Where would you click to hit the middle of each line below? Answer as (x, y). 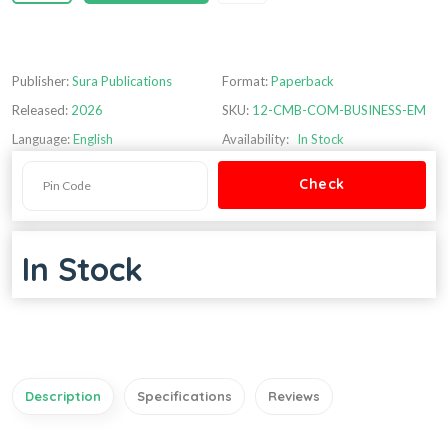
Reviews (294, 395)
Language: (42, 138)
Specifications (184, 395)
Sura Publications (122, 80)
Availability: (255, 138)
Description (63, 395)
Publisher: (42, 80)
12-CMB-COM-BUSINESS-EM (339, 109)
